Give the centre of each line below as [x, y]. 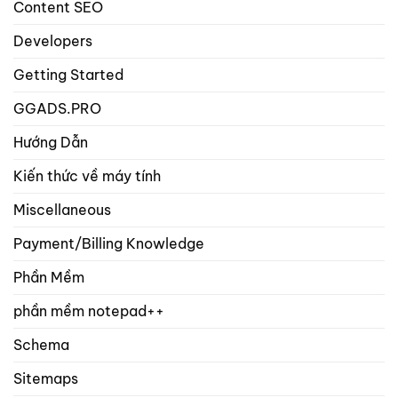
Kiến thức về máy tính [87, 175]
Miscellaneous [62, 209]
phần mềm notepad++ [89, 310]
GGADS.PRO [57, 108]
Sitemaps [46, 378]
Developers [53, 40]
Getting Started [68, 74]
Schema [41, 344]
